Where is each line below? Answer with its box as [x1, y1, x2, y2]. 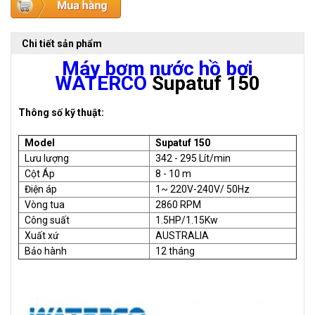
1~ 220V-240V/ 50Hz [153, 184, 250, 195]
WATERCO [55, 72, 147, 96]
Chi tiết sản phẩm [22, 38, 102, 50]
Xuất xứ [22, 230, 61, 242]
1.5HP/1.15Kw [153, 214, 218, 226]
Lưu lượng [22, 153, 69, 165]
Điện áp [22, 184, 57, 195]
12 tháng [153, 245, 197, 257]
